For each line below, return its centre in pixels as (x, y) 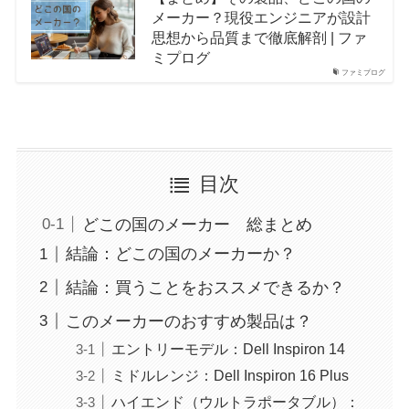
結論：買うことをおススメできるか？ (205, 288)
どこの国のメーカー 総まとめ (197, 224)
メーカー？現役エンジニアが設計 (261, 17)
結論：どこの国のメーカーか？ (180, 254)
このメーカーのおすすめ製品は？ (189, 321)
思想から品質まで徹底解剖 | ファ (259, 37)
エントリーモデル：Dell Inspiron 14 (228, 349)
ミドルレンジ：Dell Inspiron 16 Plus (230, 376)
